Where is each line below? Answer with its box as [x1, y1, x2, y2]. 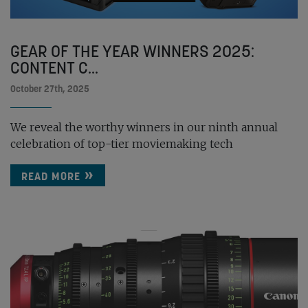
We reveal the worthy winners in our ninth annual [10, 120, 278, 134]
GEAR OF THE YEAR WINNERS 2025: [10, 40, 254, 62]
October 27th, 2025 [10, 82, 89, 95]
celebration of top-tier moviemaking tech [10, 136, 233, 151]
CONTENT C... [10, 56, 98, 78]
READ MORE [21, 168, 80, 183]
